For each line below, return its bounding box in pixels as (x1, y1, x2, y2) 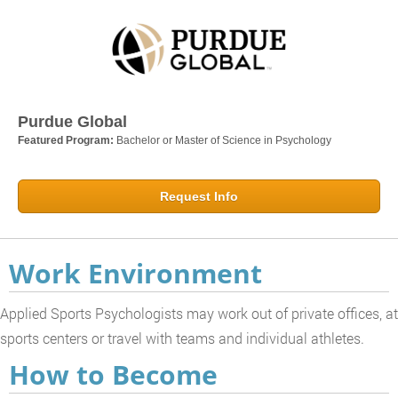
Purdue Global (18, 112, 127, 131)
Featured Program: (18, 133, 116, 147)
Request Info (160, 188, 238, 203)
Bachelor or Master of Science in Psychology (116, 133, 331, 147)
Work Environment (9, 254, 262, 291)
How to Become (9, 355, 218, 393)
